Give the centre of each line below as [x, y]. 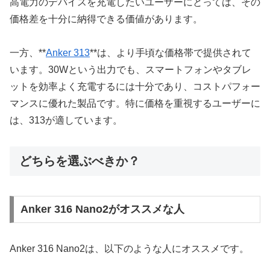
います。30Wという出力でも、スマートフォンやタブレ [130, 70]
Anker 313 [68, 53]
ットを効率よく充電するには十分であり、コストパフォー [135, 87]
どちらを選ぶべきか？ [80, 161]
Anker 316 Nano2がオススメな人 [102, 209]
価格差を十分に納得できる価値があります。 [106, 19]
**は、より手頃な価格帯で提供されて [171, 53]
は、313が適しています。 [66, 121]
